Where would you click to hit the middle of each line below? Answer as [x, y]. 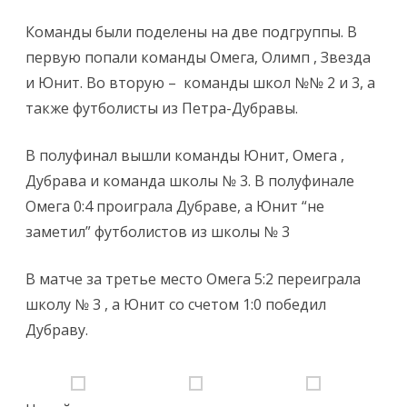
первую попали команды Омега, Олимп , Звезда [198, 57]
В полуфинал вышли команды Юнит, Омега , [185, 155]
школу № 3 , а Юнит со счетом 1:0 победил [176, 304]
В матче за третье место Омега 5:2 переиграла [193, 279]
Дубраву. [57, 330]
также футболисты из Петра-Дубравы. [162, 108]
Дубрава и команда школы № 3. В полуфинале [190, 181]
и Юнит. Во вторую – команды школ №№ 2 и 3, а [200, 83]
